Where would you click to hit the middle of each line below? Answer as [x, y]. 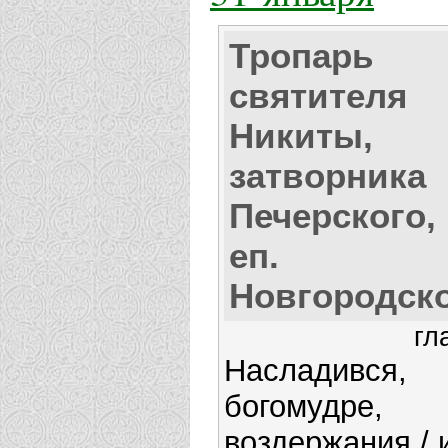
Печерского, [332, 216]
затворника [327, 176]
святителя [318, 96]
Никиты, [301, 136]
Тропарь [301, 56]
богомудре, [303, 407]
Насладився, [315, 371]
